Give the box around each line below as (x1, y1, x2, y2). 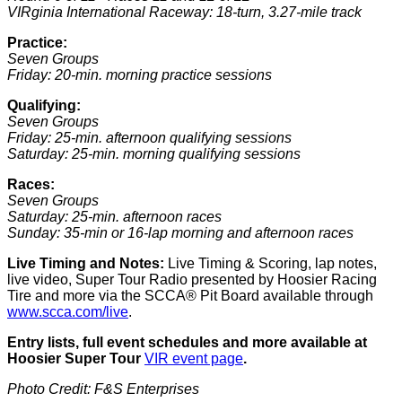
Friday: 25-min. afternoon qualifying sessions (7, 130, 292, 145)
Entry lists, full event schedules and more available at (7, 335, 367, 350)
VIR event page (144, 351, 243, 366)
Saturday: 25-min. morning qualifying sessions (7, 146, 301, 162)
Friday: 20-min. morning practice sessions (7, 67, 272, 83)
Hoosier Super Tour (7, 351, 144, 366)
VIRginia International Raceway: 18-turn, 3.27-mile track (7, 4, 362, 20)
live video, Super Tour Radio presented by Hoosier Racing (7, 272, 377, 287)
